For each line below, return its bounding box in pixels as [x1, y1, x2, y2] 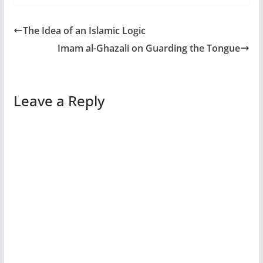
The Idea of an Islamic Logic [22, 23, 146, 37]
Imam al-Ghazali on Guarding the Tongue [58, 41, 241, 55]
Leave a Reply [13, 90, 104, 110]
